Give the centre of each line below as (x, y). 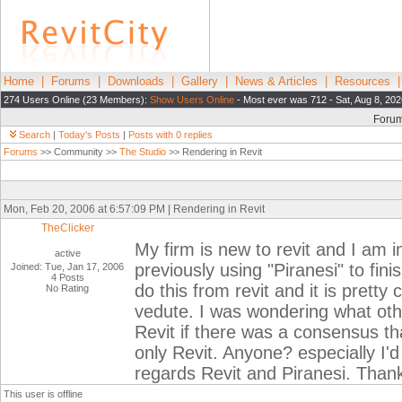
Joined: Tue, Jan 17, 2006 (68, 267)
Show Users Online (192, 100)
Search (35, 135)
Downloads (136, 81)
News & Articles (276, 81)
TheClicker (68, 228)
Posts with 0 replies (170, 135)
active (68, 253)
